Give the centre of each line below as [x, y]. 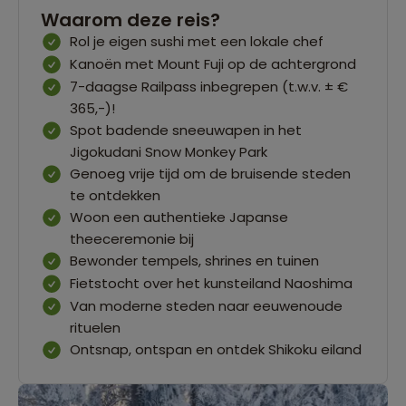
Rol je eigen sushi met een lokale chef [197, 41]
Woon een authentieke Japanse [179, 217]
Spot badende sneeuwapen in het [186, 130]
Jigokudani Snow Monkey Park [169, 151]
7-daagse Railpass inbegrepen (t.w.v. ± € [209, 86]
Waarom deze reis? [130, 19]
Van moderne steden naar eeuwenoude [206, 305]
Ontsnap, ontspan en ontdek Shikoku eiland [216, 349]
